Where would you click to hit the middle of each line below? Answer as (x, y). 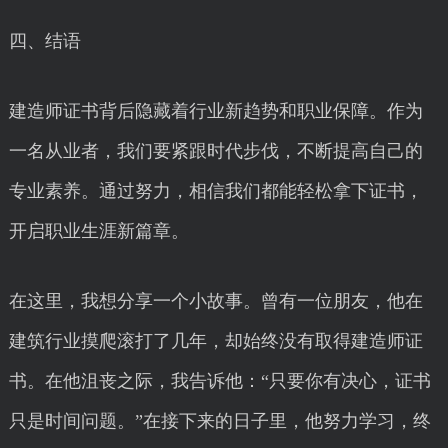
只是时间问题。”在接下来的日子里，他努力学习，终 (219, 421)
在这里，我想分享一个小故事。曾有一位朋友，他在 (215, 301)
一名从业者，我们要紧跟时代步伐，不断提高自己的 (215, 151)
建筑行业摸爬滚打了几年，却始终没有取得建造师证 (215, 341)
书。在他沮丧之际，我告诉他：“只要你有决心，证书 (219, 381)
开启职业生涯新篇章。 (98, 231)
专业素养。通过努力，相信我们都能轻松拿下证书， (215, 191)
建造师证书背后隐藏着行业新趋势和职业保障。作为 (215, 111)
